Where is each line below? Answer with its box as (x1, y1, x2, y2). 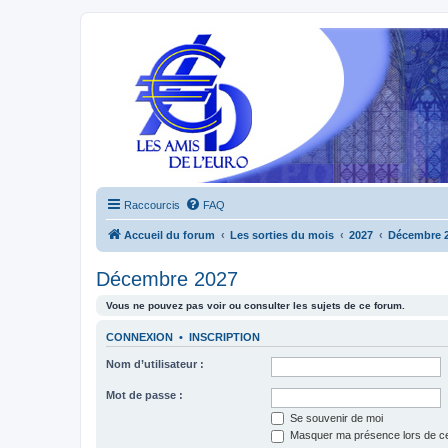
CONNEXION (106, 331, 173, 344)
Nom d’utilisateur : (106, 357, 204, 370)
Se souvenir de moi (287, 411, 383, 424)
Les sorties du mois (230, 229, 334, 241)
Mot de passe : (106, 388, 183, 401)
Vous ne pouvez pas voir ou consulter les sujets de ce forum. (106, 300, 405, 311)
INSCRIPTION (189, 331, 260, 344)
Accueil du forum (124, 229, 215, 241)
